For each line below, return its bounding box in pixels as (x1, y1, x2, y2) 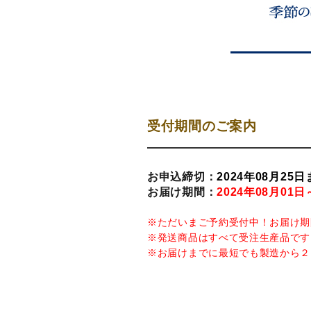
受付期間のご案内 (147, 119, 257, 133)
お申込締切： (147, 171, 217, 183)
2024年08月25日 (217, 171, 305, 183)
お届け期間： (147, 186, 217, 198)
